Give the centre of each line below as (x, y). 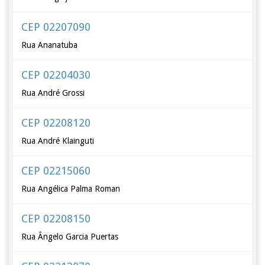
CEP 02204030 (56, 75)
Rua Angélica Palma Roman (71, 189)
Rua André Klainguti (58, 141)
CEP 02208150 (56, 219)
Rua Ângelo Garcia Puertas (70, 237)
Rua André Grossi (53, 93)
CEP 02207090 (56, 27)
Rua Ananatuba (50, 45)
